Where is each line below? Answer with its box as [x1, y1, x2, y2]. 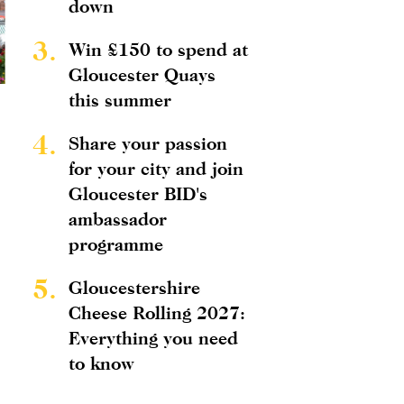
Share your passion [69, 133, 227, 153]
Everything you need [69, 327, 238, 348]
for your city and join [69, 158, 243, 179]
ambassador [69, 208, 167, 229]
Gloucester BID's [69, 183, 207, 204]
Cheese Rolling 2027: [69, 302, 245, 323]
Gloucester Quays [69, 64, 216, 85]
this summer [69, 89, 171, 110]
